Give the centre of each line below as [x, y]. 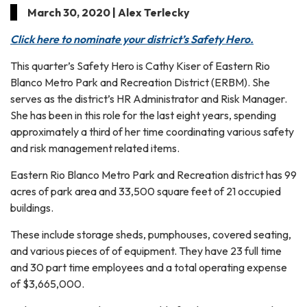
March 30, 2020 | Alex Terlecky [109, 12]
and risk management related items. [95, 148]
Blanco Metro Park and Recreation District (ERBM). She [140, 82]
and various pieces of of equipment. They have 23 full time [146, 250]
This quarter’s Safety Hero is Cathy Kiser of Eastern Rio [140, 65]
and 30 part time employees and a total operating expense [149, 267]
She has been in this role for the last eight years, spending [143, 115]
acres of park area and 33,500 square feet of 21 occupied [146, 191]
